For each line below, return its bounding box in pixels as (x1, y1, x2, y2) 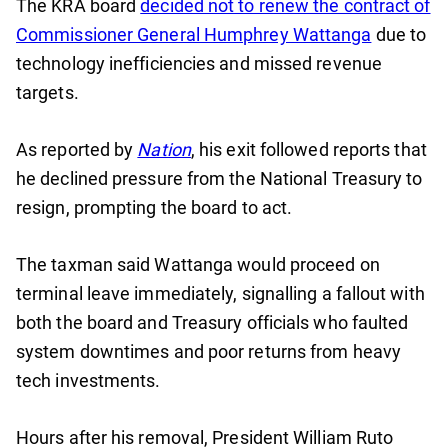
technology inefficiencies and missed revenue (16, 53, 382, 75)
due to (371, 24, 427, 46)
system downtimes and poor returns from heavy (16, 341, 401, 363)
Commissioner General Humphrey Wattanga (16, 24, 372, 46)
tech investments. (16, 370, 161, 392)
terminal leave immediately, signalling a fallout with (16, 283, 425, 305)
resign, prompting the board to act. (16, 197, 293, 219)
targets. (16, 82, 83, 104)
